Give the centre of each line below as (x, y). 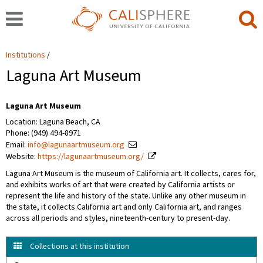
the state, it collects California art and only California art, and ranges (124, 207)
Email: (17, 145)
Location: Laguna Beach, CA (53, 122)
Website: (22, 157)
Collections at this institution (80, 247)
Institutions (26, 55)
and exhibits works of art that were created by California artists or (120, 185)
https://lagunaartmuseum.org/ (91, 157)
